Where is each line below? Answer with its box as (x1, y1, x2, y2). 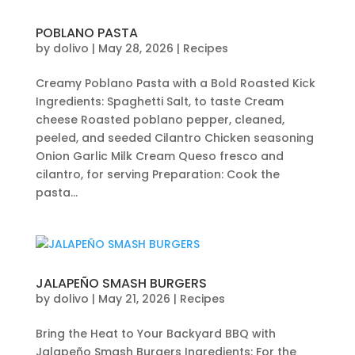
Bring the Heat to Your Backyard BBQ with (35, 326, 276, 342)
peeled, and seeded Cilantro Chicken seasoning (35, 130, 314, 146)
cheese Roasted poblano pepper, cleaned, (35, 112, 284, 128)
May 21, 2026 (97, 291, 170, 307)
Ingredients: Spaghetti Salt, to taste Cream (35, 94, 284, 109)
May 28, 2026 (97, 40, 174, 56)
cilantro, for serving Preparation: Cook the (35, 166, 280, 182)
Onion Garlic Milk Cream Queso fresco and (35, 148, 284, 164)
